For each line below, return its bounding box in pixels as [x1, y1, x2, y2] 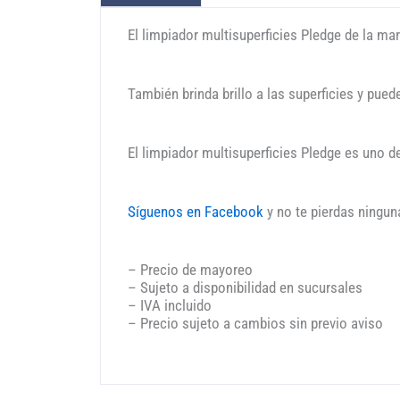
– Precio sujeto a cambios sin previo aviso [128, 314, 383, 333]
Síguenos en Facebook [128, 202, 263, 221]
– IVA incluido [128, 296, 212, 315]
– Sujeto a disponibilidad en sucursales [128, 279, 362, 297]
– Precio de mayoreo [128, 261, 253, 279]
